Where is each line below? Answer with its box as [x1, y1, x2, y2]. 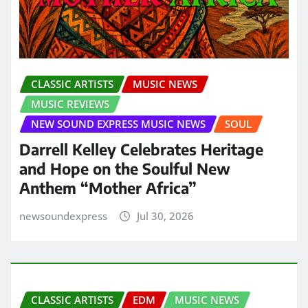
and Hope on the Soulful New [19, 158, 230, 178]
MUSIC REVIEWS [31, 97, 109, 111]
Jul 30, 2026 [136, 208, 194, 223]
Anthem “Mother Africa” [19, 177, 197, 197]
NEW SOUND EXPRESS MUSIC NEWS [31, 117, 206, 131]
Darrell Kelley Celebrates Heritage [19, 139, 263, 159]
